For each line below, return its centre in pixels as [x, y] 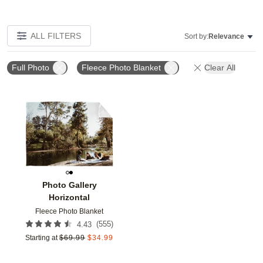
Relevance [226, 36]
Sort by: [196, 36]
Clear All [220, 67]
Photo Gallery [69, 185]
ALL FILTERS [56, 36]
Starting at [41, 237]
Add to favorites [149, 113]
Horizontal [69, 197]
